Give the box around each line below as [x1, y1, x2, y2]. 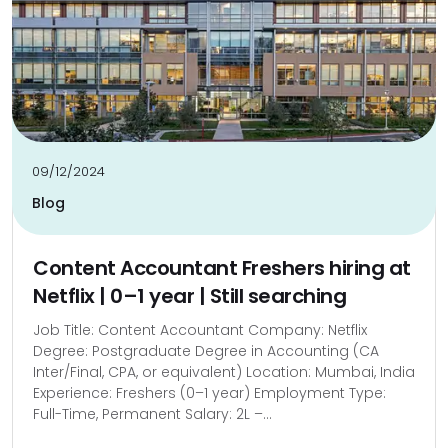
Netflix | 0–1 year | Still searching [33, 282, 346, 310]
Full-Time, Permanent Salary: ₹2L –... [33, 404, 272, 424]
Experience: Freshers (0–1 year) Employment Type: [33, 383, 386, 403]
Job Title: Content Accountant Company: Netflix [33, 320, 367, 340]
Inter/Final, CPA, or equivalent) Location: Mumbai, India [33, 362, 415, 382]
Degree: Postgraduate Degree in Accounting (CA [33, 341, 379, 361]
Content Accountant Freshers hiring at [33, 254, 411, 282]
